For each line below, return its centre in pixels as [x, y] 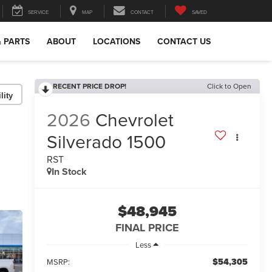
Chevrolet [134, 120]
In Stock [69, 172]
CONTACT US [184, 42]
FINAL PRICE [147, 228]
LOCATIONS [117, 42]
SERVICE [38, 13]
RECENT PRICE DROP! [89, 86]
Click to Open [229, 86]
